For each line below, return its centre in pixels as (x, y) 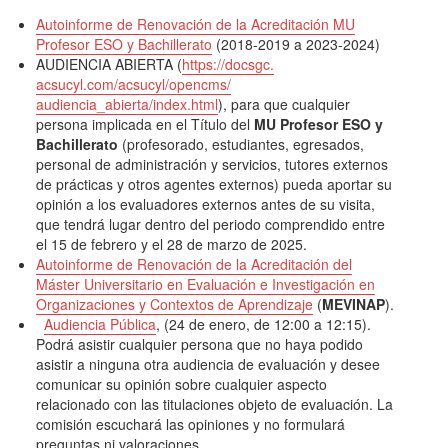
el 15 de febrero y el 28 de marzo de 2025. (172, 244)
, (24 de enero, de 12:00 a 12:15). (264, 324)
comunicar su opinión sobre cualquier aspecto (182, 384)
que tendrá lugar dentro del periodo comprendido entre (211, 224)
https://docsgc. (228, 64)
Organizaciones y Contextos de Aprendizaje (175, 304)
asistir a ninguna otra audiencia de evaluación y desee (208, 364)
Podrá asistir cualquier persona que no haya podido (200, 344)
